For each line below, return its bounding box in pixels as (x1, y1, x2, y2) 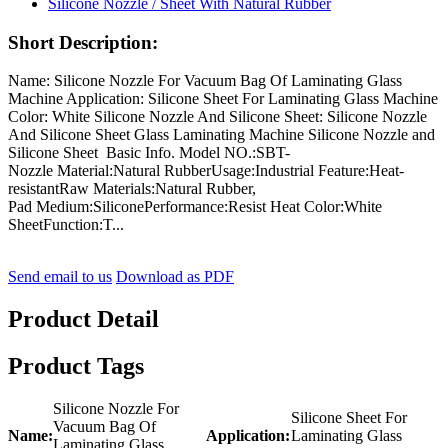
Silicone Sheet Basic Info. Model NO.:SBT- (8, 144, 290, 162)
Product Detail (8, 306, 159, 333)
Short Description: (8, 31, 158, 53)
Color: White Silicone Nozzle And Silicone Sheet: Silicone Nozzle (8, 108, 427, 126)
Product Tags (8, 353, 144, 380)
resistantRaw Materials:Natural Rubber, (8, 180, 256, 198)
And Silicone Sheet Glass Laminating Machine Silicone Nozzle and (8, 126, 435, 144)
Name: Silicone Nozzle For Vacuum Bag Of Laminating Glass (8, 72, 402, 90)
